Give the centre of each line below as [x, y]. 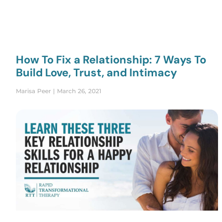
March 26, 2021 [78, 91]
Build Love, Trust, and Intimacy [96, 73]
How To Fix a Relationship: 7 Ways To [111, 60]
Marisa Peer [34, 91]
